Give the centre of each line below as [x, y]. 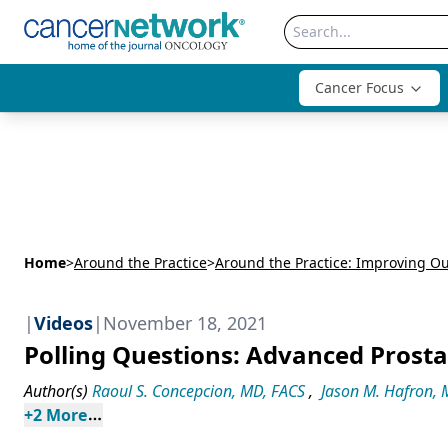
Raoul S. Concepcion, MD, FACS [198, 391]
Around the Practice [140, 262]
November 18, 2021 [185, 323]
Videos [63, 323]
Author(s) [56, 391]
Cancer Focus [359, 87]
